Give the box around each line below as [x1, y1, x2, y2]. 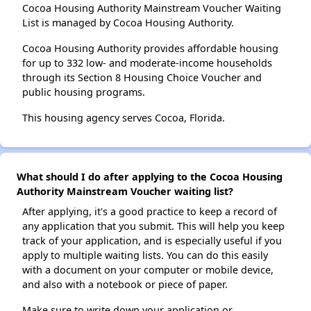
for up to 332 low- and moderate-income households [22, 56, 272, 69]
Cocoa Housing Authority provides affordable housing [22, 42, 278, 55]
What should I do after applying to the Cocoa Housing [17, 170, 283, 183]
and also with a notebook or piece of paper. [22, 278, 228, 291]
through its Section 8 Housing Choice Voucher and [22, 71, 262, 84]
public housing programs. [22, 85, 145, 99]
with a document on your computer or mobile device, [22, 263, 274, 276]
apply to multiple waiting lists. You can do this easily [22, 249, 268, 262]
